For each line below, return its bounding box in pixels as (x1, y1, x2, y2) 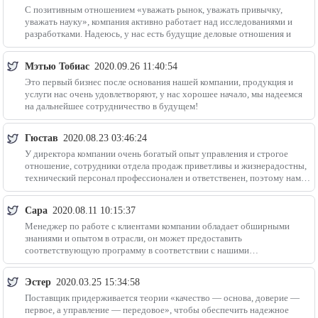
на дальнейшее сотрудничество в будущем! (24, 100, 198, 111)
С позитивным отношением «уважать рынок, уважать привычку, (24, 4, 283, 16)
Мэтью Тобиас (24, 60, 92, 72)
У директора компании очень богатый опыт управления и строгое (24, 148, 288, 160)
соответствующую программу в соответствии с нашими (24, 244, 249, 256)
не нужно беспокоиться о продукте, (24, 185, 168, 196)
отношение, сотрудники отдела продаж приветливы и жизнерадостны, (24, 160, 307, 172)
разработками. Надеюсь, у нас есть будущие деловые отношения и (24, 28, 291, 40)
